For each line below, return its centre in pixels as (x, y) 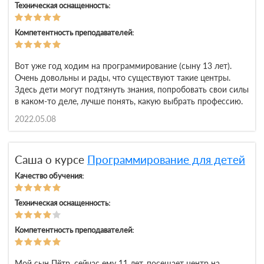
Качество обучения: (49, 176)
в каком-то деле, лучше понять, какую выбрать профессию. (129, 101)
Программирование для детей (166, 160)
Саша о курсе (51, 160)
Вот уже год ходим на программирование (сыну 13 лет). (123, 66)
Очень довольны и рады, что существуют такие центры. (123, 78)
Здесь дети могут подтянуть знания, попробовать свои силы (132, 90)
